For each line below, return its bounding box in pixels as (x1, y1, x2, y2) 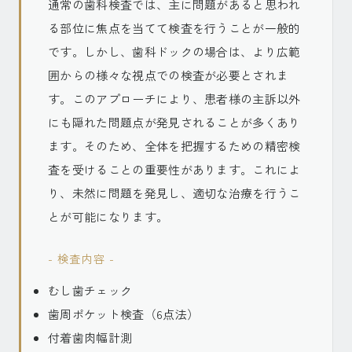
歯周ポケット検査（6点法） (48, 306, 200, 322)
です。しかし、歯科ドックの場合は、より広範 (48, 43, 301, 60)
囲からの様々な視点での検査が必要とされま (48, 67, 289, 83)
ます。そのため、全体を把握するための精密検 (48, 137, 301, 154)
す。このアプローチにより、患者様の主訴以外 (48, 90, 301, 107)
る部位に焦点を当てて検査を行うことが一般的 (48, 20, 301, 36)
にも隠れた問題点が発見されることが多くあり (48, 114, 301, 130)
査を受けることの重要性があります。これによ (48, 161, 301, 178)
